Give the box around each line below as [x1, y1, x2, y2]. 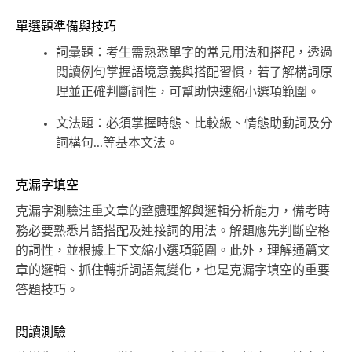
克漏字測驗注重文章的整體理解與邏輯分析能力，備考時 [16, 205, 330, 218]
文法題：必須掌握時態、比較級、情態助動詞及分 [56, 117, 332, 130]
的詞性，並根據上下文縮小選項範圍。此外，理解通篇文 [16, 244, 330, 258]
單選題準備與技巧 [16, 20, 116, 34]
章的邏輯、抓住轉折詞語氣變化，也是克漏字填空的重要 [16, 264, 330, 277]
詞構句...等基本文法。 [56, 137, 178, 150]
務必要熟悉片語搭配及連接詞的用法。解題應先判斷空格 [16, 225, 330, 238]
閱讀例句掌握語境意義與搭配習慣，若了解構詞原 [56, 66, 332, 79]
